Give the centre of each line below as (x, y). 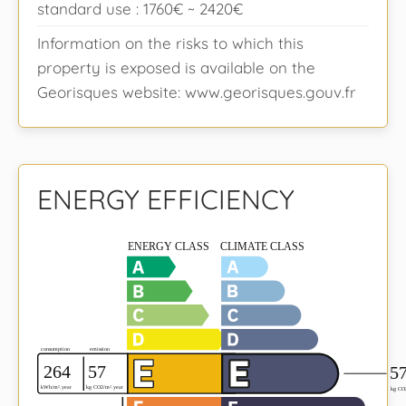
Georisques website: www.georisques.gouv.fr (197, 92)
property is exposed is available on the (176, 68)
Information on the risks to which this (170, 43)
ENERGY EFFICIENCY (166, 200)
